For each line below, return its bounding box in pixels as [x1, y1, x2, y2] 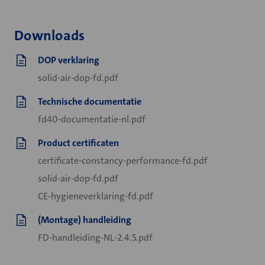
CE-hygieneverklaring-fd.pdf [38, 190, 153, 202]
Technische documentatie [38, 95, 141, 108]
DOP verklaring [38, 54, 99, 66]
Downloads [14, 26, 85, 45]
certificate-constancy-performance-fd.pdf [38, 154, 208, 167]
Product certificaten [38, 137, 119, 149]
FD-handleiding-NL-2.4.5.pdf [38, 231, 153, 244]
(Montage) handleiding [38, 214, 131, 226]
